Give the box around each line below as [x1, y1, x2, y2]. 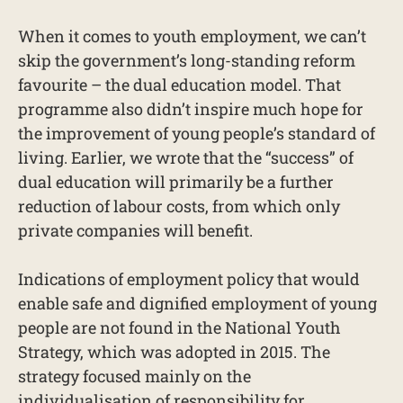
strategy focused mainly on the [18, 365, 251, 387]
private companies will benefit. [18, 219, 253, 241]
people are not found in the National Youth [18, 317, 341, 338]
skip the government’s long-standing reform [18, 49, 355, 71]
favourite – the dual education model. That [18, 74, 341, 95]
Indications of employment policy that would [18, 268, 360, 290]
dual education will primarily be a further [18, 171, 334, 193]
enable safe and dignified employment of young [18, 292, 377, 314]
